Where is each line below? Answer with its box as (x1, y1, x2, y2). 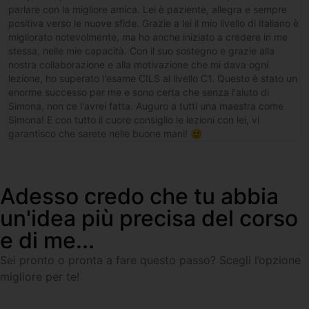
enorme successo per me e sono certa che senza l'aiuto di (8, 86, 270, 98)
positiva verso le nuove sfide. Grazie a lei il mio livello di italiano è (8, 17, 299, 29)
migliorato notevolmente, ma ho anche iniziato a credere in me (8, 30, 288, 43)
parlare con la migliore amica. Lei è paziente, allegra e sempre (8, 3, 288, 15)
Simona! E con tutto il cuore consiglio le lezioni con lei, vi (8, 113, 260, 126)
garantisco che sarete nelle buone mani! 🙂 (8, 127, 203, 139)
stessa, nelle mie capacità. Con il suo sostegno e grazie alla (8, 44, 275, 57)
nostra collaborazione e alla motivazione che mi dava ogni (8, 58, 269, 70)
